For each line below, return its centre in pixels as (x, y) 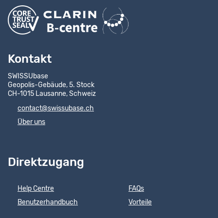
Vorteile (140, 203)
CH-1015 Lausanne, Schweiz (52, 94)
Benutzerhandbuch (48, 203)
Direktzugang (46, 163)
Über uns (31, 122)
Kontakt (30, 60)
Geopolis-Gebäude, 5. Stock (51, 85)
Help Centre (36, 189)
